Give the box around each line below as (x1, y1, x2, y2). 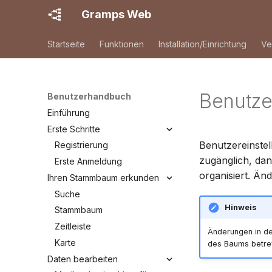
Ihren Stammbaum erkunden (47, 172, 159, 183)
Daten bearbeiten (47, 253, 118, 264)
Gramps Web (81, 8, 151, 21)
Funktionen (100, 39, 144, 49)
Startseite (47, 39, 85, 49)
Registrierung (55, 140, 108, 151)
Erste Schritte (47, 123, 100, 134)
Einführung (47, 107, 90, 118)
